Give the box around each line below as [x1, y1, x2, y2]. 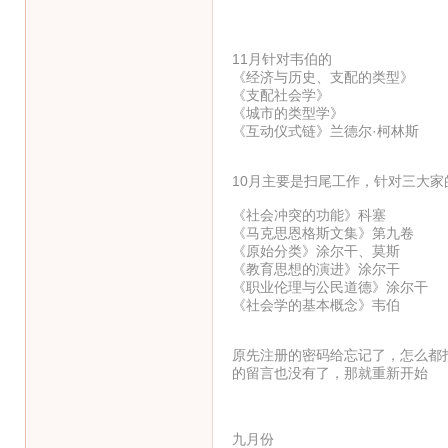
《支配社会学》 [231, 86, 330, 103]
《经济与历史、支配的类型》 [231, 68, 414, 85]
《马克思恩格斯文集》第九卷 [231, 224, 414, 241]
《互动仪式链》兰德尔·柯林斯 [231, 122, 419, 139]
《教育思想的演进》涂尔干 [231, 260, 400, 277]
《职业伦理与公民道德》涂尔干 [231, 278, 428, 295]
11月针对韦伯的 [231, 50, 332, 67]
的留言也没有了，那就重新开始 [231, 364, 428, 381]
